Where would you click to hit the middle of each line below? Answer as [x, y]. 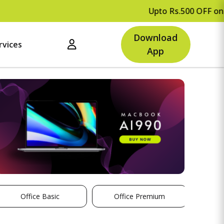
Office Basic [40, 196]
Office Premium [140, 196]
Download [156, 37]
